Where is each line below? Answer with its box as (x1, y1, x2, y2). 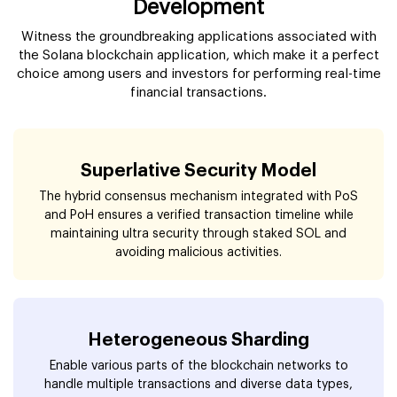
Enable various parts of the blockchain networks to (49, 360, 348, 373)
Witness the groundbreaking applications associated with (20, 30, 377, 44)
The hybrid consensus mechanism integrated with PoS (39, 191, 358, 204)
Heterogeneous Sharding (88, 331, 309, 350)
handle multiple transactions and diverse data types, (44, 378, 353, 392)
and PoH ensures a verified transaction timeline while (43, 209, 354, 222)
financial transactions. (130, 86, 267, 100)
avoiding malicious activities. (115, 246, 282, 260)
